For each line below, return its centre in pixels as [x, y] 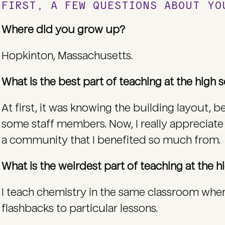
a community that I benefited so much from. [112, 140]
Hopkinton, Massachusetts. [68, 56]
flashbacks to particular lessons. [81, 208]
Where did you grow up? [64, 30]
